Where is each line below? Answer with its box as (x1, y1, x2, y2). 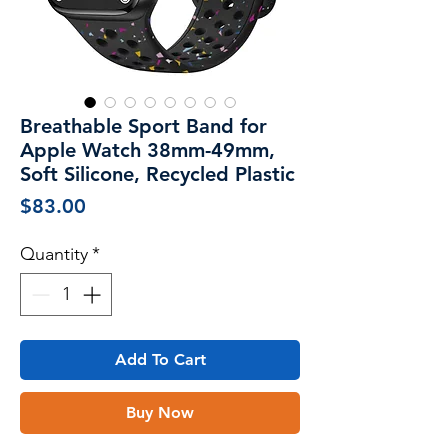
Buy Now (126, 402, 194, 422)
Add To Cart (114, 349, 206, 369)
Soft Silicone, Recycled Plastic (20, 161, 295, 186)
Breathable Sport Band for (20, 113, 267, 138)
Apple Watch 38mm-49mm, (20, 137, 275, 162)
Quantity (20, 242, 88, 265)
